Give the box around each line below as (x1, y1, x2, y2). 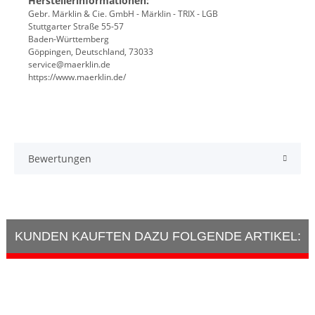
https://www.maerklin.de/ (28, 71, 127, 84)
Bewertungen (28, 152, 92, 166)
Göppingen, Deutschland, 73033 (28, 46, 154, 58)
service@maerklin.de (28, 58, 111, 71)
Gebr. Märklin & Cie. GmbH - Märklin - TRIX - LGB (28, 8, 219, 20)
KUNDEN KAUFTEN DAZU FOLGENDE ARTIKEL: (14, 229, 301, 244)
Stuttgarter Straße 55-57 (28, 20, 124, 33)
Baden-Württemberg (28, 33, 110, 46)
